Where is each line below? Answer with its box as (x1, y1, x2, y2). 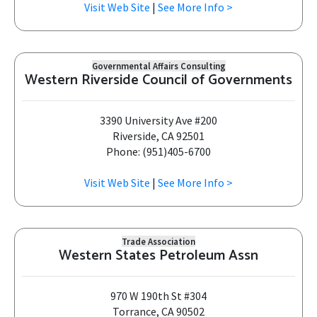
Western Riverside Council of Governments (25, 69, 292, 92)
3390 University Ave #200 (100, 113, 217, 127)
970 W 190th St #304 (110, 289, 207, 303)
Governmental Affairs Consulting (91, 60, 226, 71)
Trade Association (122, 236, 195, 247)
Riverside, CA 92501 (113, 129, 204, 143)
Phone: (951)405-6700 (106, 144, 211, 158)
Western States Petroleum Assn (59, 244, 258, 267)
